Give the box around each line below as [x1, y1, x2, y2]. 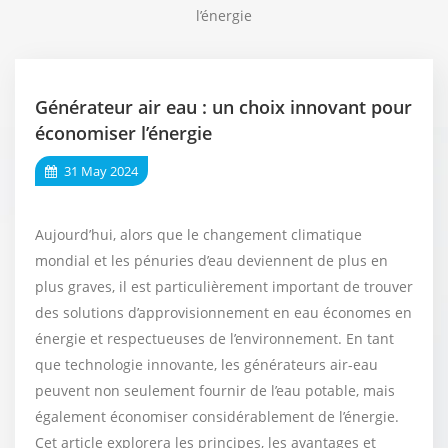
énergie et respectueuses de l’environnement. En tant [35, 328, 394, 348]
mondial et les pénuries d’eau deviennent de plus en [35, 250, 388, 270]
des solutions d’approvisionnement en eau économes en [35, 302, 412, 322]
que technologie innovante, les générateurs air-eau [35, 354, 378, 374]
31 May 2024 [61, 161, 138, 180]
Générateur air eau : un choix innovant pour [35, 94, 412, 119]
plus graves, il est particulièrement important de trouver [35, 276, 413, 296]
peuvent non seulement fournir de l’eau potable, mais [35, 380, 395, 400]
